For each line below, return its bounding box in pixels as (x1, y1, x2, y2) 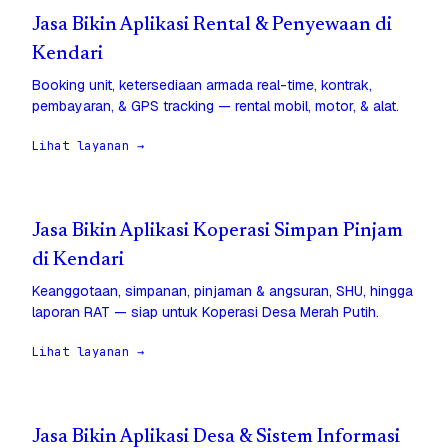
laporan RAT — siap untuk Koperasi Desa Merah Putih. (32, 303, 379, 322)
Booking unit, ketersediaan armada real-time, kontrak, (32, 76, 372, 95)
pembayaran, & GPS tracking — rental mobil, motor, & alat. (32, 97, 399, 116)
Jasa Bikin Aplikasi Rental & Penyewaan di (32, 16, 392, 36)
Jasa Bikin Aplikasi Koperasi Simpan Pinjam (32, 222, 403, 242)
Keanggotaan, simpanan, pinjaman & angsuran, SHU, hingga (32, 282, 413, 301)
